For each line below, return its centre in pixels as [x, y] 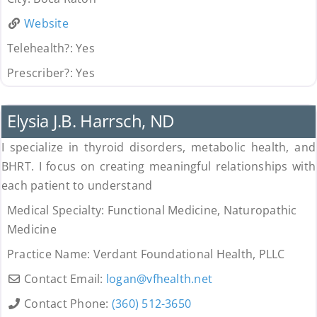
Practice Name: [50, 254]
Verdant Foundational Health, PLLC [189, 254]
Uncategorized [45, 92]
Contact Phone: [68, 304]
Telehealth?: [41, 48]
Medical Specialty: [57, 211]
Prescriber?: [41, 73]
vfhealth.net [180, 279]
